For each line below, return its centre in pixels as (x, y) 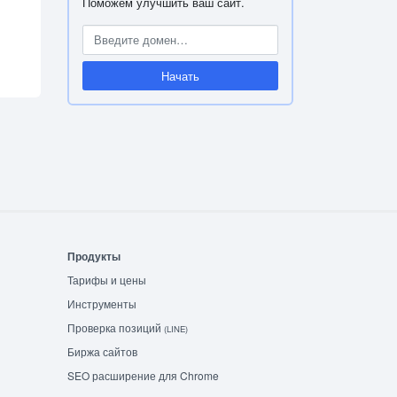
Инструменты (102, 303)
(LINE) (176, 328)
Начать (180, 75)
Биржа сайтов (102, 351)
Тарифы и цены (107, 279)
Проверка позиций (116, 327)
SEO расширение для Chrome (143, 375)
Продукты (94, 256)
